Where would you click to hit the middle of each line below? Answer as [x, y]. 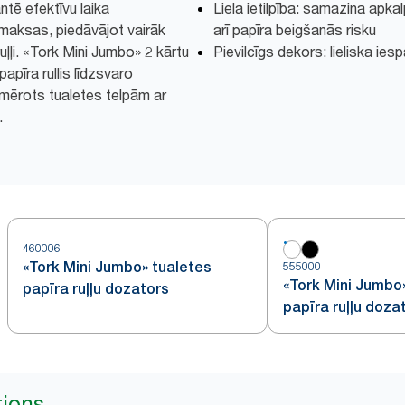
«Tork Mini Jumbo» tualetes [117, 267]
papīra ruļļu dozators [96, 289]
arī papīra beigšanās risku [295, 30]
